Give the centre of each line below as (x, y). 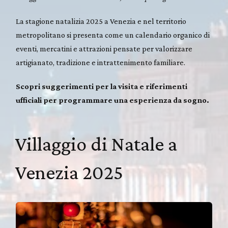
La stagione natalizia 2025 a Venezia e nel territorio (101, 21)
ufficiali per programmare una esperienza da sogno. (113, 100)
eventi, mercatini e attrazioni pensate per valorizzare (104, 49)
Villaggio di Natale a (96, 144)
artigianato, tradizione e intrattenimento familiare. (101, 63)
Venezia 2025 (69, 173)
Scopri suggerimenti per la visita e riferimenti (102, 87)
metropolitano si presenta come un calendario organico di (113, 35)
